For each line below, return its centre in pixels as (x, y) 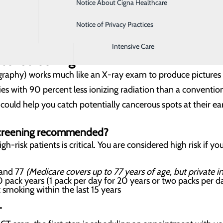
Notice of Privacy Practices (114, 24)
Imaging (124, 24)
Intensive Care (133, 46)
